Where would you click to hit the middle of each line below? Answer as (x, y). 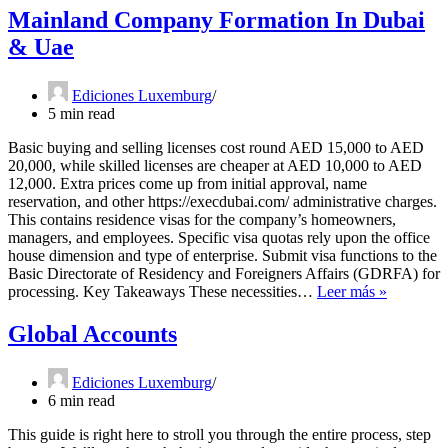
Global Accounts (92, 334)
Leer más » (352, 292)
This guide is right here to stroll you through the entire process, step (219, 434)
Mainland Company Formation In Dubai (216, 20)
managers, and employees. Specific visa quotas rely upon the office (219, 238)
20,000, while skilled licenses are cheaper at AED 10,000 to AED (215, 166)
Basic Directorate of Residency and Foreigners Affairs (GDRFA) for (224, 274)
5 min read (81, 114)
